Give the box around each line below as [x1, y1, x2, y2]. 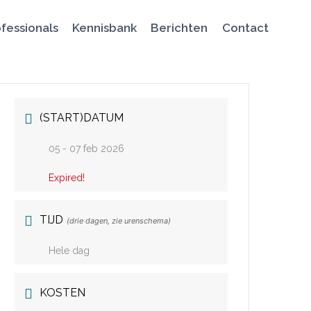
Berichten [151, 20, 208, 35]
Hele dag [49, 245, 90, 256]
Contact [221, 20, 269, 35]
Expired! [49, 172, 85, 183]
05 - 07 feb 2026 [49, 143, 125, 154]
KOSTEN [40, 286, 86, 299]
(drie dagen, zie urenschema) [67, 216, 171, 226]
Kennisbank [72, 20, 137, 35]
